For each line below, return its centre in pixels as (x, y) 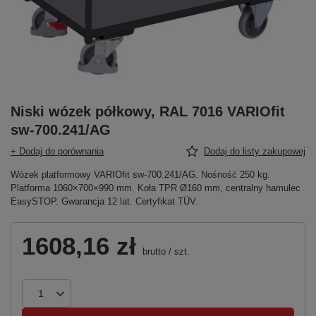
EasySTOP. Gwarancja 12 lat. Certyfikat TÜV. (104, 202)
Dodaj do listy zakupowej (255, 152)
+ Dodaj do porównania (57, 152)
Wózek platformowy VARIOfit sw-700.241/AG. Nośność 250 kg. (140, 175)
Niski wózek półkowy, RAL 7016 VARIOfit (148, 112)
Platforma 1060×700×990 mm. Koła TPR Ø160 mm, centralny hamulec (156, 188)
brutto (153, 252)
